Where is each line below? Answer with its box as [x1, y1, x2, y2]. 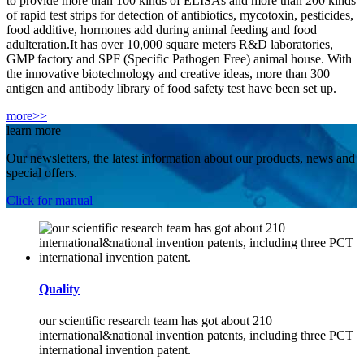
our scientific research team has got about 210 [39, 314, 272, 328]
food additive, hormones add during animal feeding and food [6, 22, 317, 37]
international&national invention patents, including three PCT [39, 328, 353, 343]
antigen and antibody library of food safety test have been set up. [6, 80, 336, 95]
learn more [6, 123, 61, 137]
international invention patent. [39, 343, 191, 357]
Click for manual [6, 193, 93, 207]
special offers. [6, 165, 77, 180]
